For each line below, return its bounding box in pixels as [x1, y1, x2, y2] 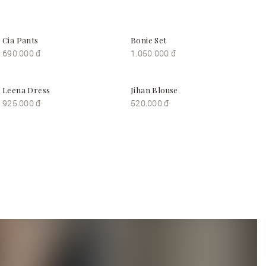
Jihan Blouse [131, 84, 178, 96]
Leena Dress [2, 84, 50, 96]
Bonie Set [131, 34, 167, 46]
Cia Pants [2, 34, 39, 46]
